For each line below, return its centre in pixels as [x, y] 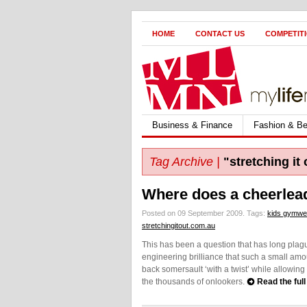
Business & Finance [192, 125]
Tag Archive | [185, 162]
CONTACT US [220, 34]
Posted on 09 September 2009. [194, 213]
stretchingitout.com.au [179, 225]
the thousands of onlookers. [194, 282]
